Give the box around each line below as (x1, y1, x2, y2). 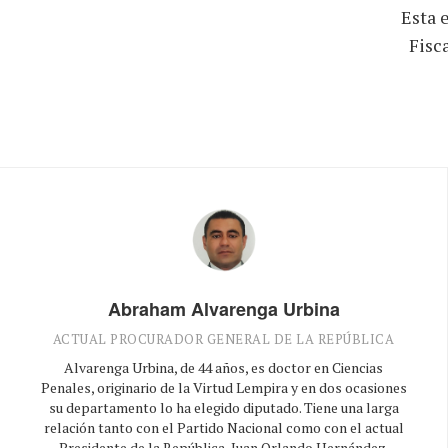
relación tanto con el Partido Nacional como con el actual (43, 417, 404, 437)
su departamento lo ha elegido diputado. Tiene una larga (48, 397, 399, 417)
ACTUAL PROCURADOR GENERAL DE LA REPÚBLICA (52, 329, 395, 348)
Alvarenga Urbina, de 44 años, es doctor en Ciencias (64, 357, 383, 377)
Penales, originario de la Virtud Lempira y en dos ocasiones (40, 377, 407, 397)
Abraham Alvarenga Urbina (107, 295, 340, 322)
